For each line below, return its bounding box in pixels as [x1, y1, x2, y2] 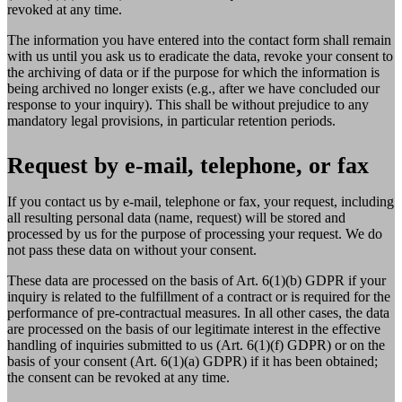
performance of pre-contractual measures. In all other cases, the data [7, 304, 389, 320]
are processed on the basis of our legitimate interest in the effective [7, 320, 380, 336]
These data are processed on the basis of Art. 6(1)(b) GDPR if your [7, 272, 386, 288]
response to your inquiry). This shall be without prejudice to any [7, 96, 369, 112]
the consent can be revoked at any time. [7, 369, 230, 385]
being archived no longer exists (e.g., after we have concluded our [7, 80, 380, 96]
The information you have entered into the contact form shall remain [7, 31, 391, 48]
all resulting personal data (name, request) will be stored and [7, 209, 345, 225]
